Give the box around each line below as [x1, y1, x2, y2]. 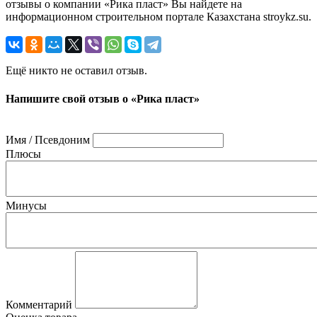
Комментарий [6, 298, 72, 311]
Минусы [6, 199, 47, 212]
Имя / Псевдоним [6, 133, 90, 146]
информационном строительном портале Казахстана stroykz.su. [6, 11, 311, 23]
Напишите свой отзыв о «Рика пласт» [6, 92, 200, 105]
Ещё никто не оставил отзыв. [6, 64, 147, 77]
